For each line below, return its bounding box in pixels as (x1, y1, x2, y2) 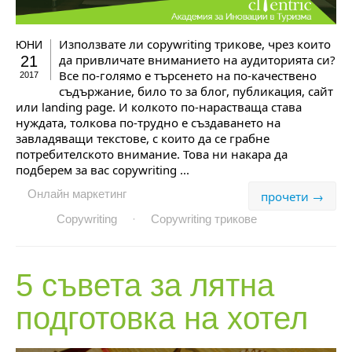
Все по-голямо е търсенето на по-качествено (59, 68, 317, 84)
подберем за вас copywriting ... (16, 162, 189, 178)
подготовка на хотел (16, 301, 308, 336)
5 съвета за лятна (16, 268, 274, 303)
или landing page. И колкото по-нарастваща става (16, 99, 302, 115)
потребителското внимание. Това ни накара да (16, 146, 288, 163)
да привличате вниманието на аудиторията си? (59, 52, 335, 68)
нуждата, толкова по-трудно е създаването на (16, 115, 280, 131)
